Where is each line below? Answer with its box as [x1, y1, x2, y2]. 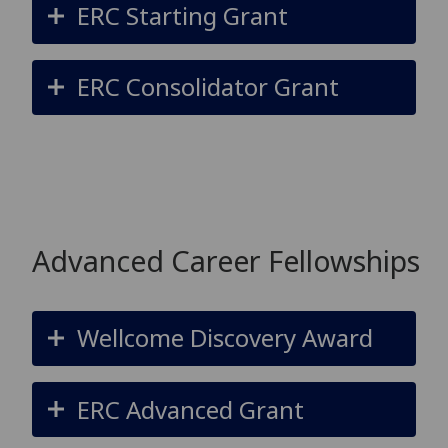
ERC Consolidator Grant [76, 70, 339, 104]
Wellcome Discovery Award [76, 321, 373, 355]
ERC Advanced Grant [76, 392, 304, 426]
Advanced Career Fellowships [32, 240, 420, 280]
